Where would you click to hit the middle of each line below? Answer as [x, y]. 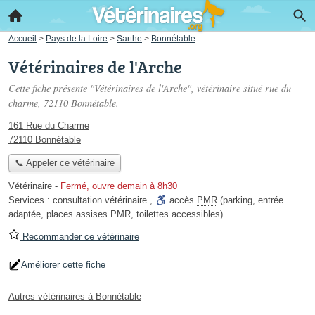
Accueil [22, 38]
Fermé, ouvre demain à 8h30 [119, 186]
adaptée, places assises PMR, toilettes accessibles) [116, 214]
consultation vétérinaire [100, 200]
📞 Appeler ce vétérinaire [64, 163]
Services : [31, 200]
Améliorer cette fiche [63, 265]
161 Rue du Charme [49, 126]
